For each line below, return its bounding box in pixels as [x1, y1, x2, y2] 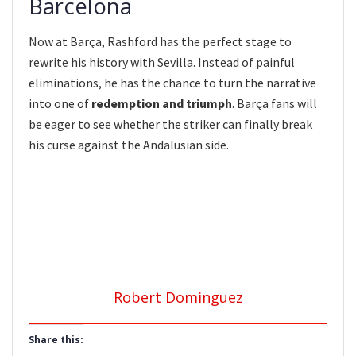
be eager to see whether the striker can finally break [29, 116, 312, 133]
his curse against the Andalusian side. [29, 137, 229, 153]
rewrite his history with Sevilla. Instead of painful [29, 54, 295, 71]
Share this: [29, 333, 83, 347]
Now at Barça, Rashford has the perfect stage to [29, 33, 292, 50]
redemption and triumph [91, 95, 232, 112]
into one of [29, 95, 91, 112]
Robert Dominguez [113, 288, 243, 308]
